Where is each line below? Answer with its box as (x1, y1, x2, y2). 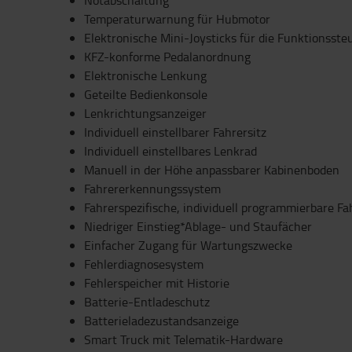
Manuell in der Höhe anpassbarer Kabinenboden (84, 161, 339, 178)
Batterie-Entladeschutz (84, 293, 210, 310)
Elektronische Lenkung (84, 67, 207, 84)
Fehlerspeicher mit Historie (84, 274, 229, 291)
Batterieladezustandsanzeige (84, 312, 239, 329)
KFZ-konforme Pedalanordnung (84, 48, 251, 65)
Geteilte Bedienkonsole (84, 86, 207, 103)
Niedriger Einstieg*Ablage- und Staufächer (84, 218, 312, 235)
